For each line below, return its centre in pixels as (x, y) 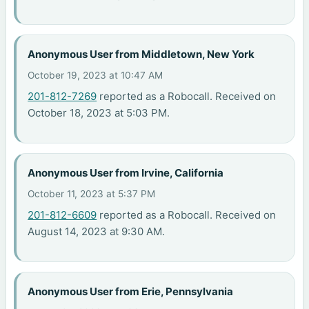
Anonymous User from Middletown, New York (141, 54)
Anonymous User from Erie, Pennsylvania (131, 292)
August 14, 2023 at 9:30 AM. (97, 231)
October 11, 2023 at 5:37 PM (92, 193)
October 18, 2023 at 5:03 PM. (99, 112)
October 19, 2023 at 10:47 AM (96, 75)
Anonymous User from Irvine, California (126, 173)
